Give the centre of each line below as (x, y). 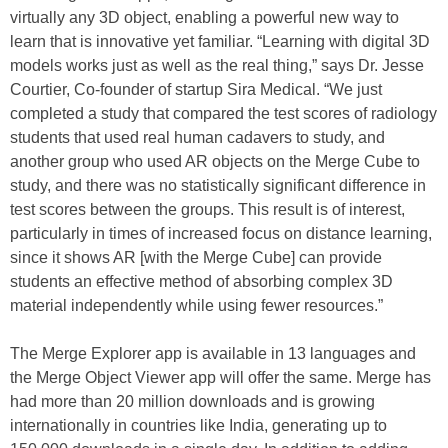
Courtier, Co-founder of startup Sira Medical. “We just (196, 89)
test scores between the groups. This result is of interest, (207, 209)
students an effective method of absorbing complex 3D (201, 281)
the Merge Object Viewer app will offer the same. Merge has (220, 377)
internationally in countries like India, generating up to (198, 425)
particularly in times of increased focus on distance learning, (221, 233)
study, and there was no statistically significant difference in (218, 185)
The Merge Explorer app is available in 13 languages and (213, 353)
